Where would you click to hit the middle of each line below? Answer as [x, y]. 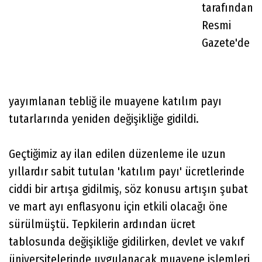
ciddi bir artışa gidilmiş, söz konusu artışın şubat [128, 189]
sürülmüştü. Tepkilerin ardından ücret [102, 224]
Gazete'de [226, 42]
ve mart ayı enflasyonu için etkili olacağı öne [118, 206]
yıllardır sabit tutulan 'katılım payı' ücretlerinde [127, 171]
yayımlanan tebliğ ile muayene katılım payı [115, 101]
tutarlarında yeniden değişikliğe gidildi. [104, 118]
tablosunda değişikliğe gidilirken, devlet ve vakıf [126, 241]
